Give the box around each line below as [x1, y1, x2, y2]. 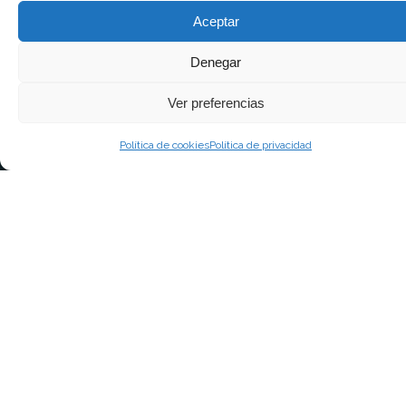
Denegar [190, 53, 241, 70]
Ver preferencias [167, 94, 265, 111]
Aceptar [192, 13, 239, 29]
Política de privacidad [209, 139, 312, 151]
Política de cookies [120, 139, 209, 151]
